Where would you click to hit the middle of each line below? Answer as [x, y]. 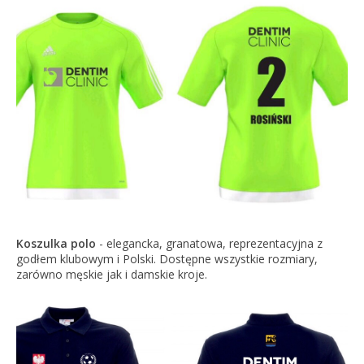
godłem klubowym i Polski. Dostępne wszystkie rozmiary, [167, 259]
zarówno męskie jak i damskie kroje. [111, 275]
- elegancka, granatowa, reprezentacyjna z [209, 244]
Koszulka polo [56, 244]
